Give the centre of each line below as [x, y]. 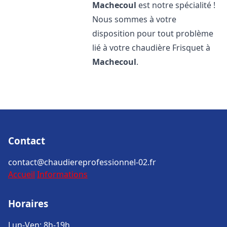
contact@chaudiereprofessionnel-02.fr [82, 162]
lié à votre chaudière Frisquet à [152, 48]
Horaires [28, 203]
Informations [62, 174]
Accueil [22, 174]
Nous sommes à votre [135, 19]
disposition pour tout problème [153, 33]
